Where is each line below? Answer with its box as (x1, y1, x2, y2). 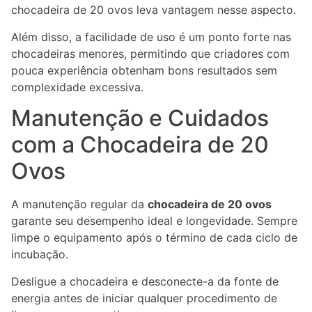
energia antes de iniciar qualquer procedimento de (11, 290, 277, 305)
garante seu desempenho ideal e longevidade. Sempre (11, 214, 297, 228)
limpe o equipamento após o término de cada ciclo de (11, 231, 297, 245)
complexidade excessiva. (11, 79, 143, 94)
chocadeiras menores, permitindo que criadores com (11, 46, 290, 61)
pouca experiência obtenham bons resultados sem (11, 63, 277, 77)
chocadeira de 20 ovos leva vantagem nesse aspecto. (11, 3, 296, 17)
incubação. (11, 247, 68, 262)
